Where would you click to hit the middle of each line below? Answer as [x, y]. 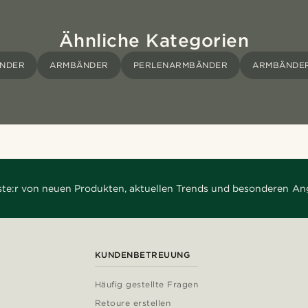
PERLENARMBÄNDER [180, 65]
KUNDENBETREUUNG [142, 255]
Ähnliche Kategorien [154, 41]
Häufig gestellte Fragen [146, 285]
